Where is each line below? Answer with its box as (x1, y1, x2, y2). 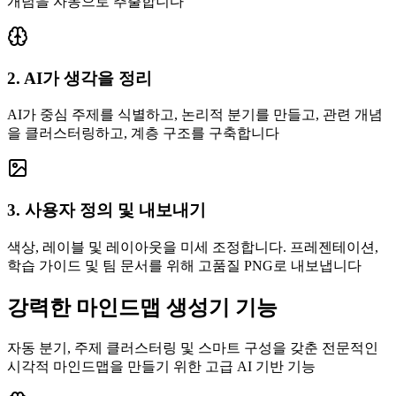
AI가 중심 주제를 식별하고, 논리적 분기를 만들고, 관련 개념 (7, 107, 383, 123)
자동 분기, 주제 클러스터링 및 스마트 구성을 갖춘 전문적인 (7, 339, 378, 355)
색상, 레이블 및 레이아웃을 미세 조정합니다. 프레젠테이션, (7, 239, 378, 255)
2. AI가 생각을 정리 (7, 68, 152, 88)
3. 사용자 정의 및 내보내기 (7, 201, 206, 220)
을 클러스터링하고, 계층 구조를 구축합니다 (7, 126, 279, 141)
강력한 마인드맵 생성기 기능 (7, 295, 278, 319)
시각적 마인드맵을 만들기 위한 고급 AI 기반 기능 (7, 358, 316, 374)
